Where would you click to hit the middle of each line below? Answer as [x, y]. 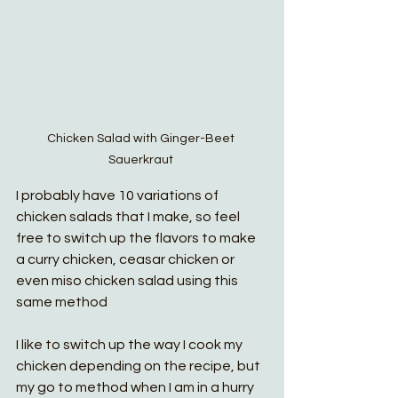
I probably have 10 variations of [119, 195]
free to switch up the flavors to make [137, 238]
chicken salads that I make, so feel [129, 217]
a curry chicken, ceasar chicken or [127, 259]
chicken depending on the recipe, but [139, 366]
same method [62, 302]
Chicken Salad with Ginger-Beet [142, 139]
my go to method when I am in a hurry [136, 387]
